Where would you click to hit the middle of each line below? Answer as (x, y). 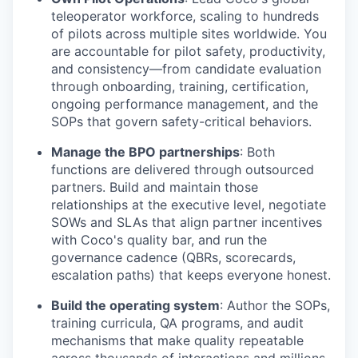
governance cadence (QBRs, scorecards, (173, 257)
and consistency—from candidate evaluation (186, 69)
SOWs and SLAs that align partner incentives (187, 222)
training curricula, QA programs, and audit (177, 323)
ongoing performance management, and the (185, 104)
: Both (257, 152)
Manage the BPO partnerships (145, 152)
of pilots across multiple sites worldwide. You (189, 34)
